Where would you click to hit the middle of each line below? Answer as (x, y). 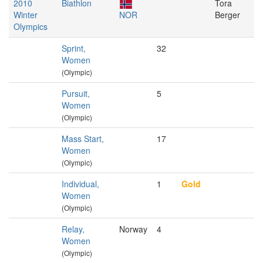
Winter (26, 15)
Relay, (73, 229)
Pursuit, (76, 93)
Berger (227, 15)
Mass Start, (83, 139)
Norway (133, 229)
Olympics (31, 26)
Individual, (80, 184)
